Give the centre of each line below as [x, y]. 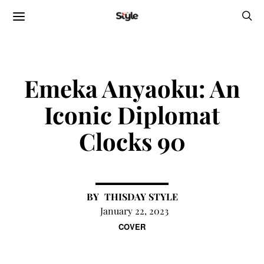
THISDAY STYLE [141, 197]
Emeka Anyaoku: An [132, 88]
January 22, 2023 [134, 211]
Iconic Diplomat [132, 115]
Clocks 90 [132, 141]
